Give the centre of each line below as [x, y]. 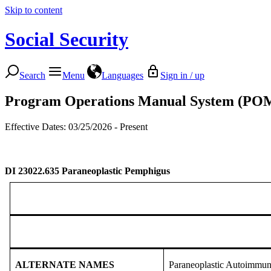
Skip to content [34, 10]
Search [32, 75]
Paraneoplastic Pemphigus [116, 171]
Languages [122, 75]
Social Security [67, 40]
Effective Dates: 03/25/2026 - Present [76, 126]
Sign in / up [182, 75]
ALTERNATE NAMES [65, 264]
